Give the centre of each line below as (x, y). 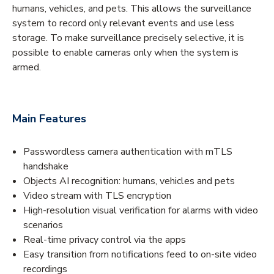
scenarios (43, 225)
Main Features (49, 118)
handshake (46, 166)
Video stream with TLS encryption (97, 195)
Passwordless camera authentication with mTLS (128, 151)
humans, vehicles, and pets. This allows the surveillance (132, 8)
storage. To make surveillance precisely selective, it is (128, 38)
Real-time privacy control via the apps (105, 239)
